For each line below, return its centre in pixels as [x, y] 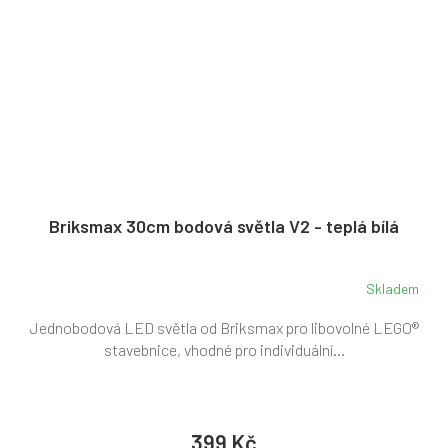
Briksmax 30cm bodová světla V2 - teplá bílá [224, 226]
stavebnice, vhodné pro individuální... [224, 350]
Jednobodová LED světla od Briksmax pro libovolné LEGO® [224, 328]
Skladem [392, 288]
